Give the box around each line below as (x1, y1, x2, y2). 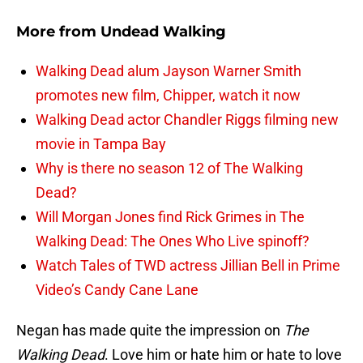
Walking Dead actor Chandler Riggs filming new (36, 111, 339, 129)
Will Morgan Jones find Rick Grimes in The (36, 208, 305, 226)
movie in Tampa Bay (36, 135, 166, 153)
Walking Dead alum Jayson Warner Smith (36, 62, 301, 80)
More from (16, 23, 100, 41)
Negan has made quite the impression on (16, 322, 284, 340)
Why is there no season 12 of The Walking (36, 160, 303, 177)
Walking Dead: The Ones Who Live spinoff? (36, 233, 310, 250)
